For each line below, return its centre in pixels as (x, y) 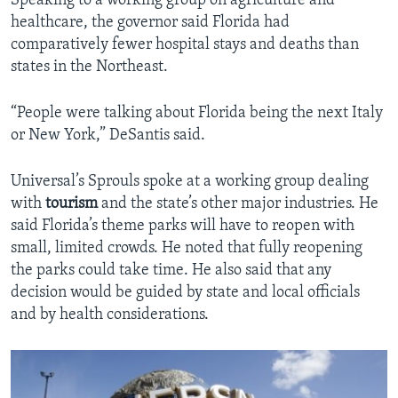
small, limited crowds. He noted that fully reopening (187, 249)
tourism (72, 204)
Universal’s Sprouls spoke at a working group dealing (190, 182)
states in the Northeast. (89, 68)
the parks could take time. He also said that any (171, 271)
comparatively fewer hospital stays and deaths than (185, 45)
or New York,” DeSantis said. (108, 136)
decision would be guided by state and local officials (185, 293)
